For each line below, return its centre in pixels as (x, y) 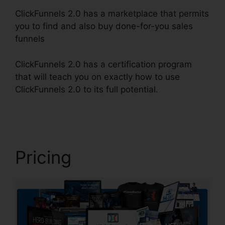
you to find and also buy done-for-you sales (104, 26)
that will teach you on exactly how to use (97, 77)
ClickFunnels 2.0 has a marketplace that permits (112, 14)
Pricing (43, 157)
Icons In (174, 89)
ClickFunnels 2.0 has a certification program (103, 64)
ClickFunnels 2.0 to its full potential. (87, 89)
